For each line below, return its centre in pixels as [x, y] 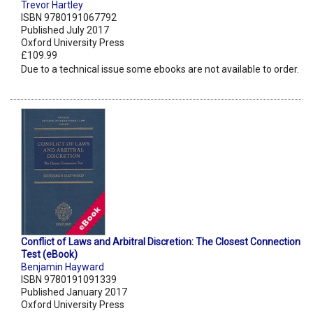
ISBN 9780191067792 [69, 18]
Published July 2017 [65, 30]
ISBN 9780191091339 [69, 280]
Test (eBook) [49, 255]
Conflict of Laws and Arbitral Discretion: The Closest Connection [161, 242]
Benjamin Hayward [63, 267]
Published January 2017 [74, 292]
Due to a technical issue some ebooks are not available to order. [160, 70]
